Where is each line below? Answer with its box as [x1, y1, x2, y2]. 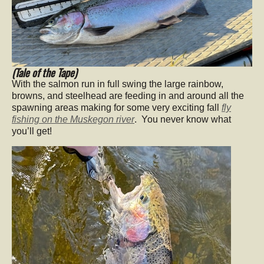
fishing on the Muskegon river [12, 114, 134, 125]
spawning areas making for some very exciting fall [12, 103, 222, 113]
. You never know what [134, 114, 231, 125]
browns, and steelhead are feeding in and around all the [12, 91, 244, 101]
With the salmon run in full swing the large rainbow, [12, 79, 223, 90]
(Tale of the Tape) [12, 65, 77, 81]
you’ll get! [12, 126, 52, 137]
